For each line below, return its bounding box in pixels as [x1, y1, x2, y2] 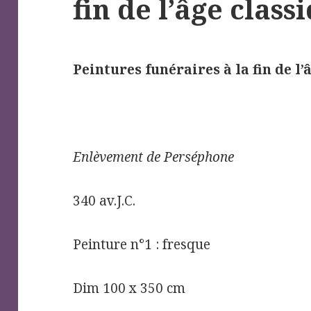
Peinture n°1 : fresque [73, 235, 211, 253]
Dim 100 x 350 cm [73, 278, 186, 297]
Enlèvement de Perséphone [73, 147, 235, 166]
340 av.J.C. [73, 191, 136, 210]
